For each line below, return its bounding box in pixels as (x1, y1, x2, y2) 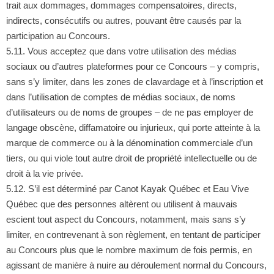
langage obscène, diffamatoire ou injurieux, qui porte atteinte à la (6, 122, 260, 133)
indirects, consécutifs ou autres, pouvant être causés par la (6, 15, 241, 26)
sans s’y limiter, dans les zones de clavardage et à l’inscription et (6, 76, 263, 87)
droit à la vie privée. (6, 168, 83, 179)
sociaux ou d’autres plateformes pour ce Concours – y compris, (6, 61, 259, 72)
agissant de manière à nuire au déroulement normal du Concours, (6, 259, 267, 270)
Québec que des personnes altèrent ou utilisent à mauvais (6, 198, 237, 209)
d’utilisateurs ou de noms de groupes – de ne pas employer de (6, 106, 253, 117)
